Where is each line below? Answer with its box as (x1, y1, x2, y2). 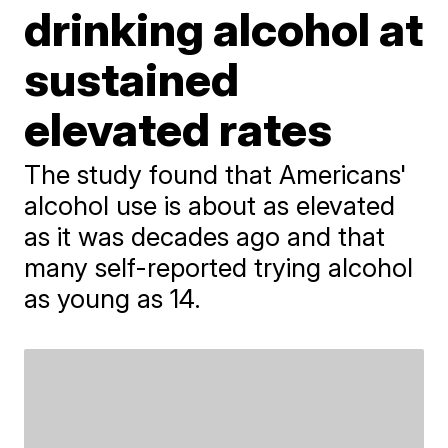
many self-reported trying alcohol (24, 252, 414, 283)
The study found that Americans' (24, 159, 408, 190)
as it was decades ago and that (24, 221, 386, 252)
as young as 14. (24, 283, 202, 314)
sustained (24, 51, 240, 107)
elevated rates (24, 101, 333, 157)
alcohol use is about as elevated (24, 190, 396, 221)
